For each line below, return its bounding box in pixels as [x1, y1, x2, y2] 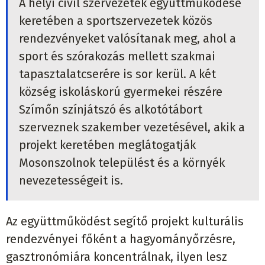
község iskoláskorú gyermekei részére [18, 85, 222, 99]
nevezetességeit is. [18, 173, 123, 188]
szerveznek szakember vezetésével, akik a [18, 120, 245, 135]
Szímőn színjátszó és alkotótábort [18, 102, 202, 117]
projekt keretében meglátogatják [18, 138, 196, 153]
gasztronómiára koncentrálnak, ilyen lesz [6, 249, 227, 264]
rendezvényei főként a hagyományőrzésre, [6, 231, 235, 246]
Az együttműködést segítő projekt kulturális [6, 214, 244, 228]
